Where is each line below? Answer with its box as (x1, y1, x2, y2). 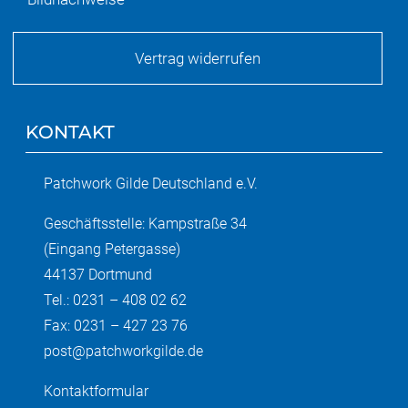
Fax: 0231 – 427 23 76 (44, 317, 191, 335)
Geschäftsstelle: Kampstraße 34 (44, 215, 250, 233)
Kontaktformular (44, 382, 148, 401)
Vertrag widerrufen (134, 49, 260, 68)
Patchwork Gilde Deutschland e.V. (44, 175, 261, 193)
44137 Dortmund (44, 266, 156, 284)
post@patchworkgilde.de (44, 342, 203, 361)
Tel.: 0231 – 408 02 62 (44, 291, 190, 310)
